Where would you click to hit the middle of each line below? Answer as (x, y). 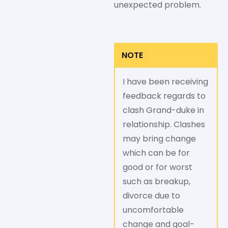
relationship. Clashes (164, 125)
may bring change (159, 139)
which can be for (156, 153)
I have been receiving (165, 82)
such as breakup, (156, 182)
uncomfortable (153, 210)
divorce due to (151, 196)
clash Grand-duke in (163, 110)
